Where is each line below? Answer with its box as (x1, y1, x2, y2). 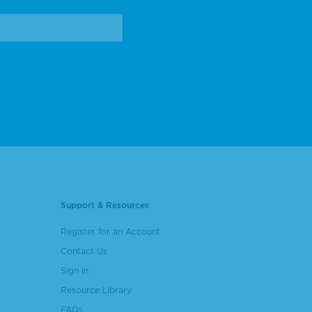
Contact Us (60, 245, 107, 256)
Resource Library (60, 284, 132, 295)
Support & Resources (60, 199, 149, 210)
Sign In (60, 265, 88, 276)
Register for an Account (60, 226, 160, 237)
